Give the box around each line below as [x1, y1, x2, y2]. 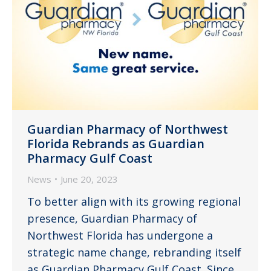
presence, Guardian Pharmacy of [27, 211, 197, 226]
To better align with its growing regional [27, 194, 241, 209]
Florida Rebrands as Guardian [27, 135, 204, 152]
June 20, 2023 [60, 172, 118, 185]
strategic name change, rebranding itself [27, 244, 241, 260]
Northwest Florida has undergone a [27, 227, 213, 243]
